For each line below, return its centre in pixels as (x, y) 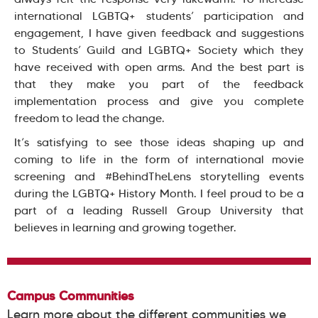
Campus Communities (71, 296)
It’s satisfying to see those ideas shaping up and (159, 142)
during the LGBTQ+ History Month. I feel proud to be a (159, 193)
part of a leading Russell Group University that (159, 210)
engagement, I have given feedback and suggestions (159, 33)
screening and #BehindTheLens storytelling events (159, 176)
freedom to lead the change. (89, 118)
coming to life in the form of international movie (159, 159)
